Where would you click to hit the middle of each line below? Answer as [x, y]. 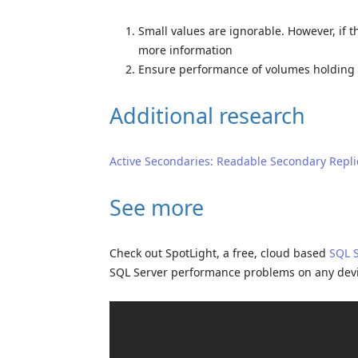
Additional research [207, 115]
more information [185, 50]
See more [157, 207]
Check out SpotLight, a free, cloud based [219, 253]
